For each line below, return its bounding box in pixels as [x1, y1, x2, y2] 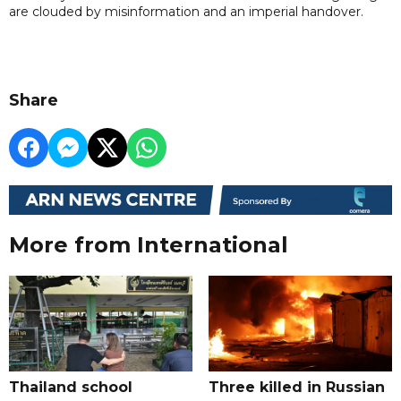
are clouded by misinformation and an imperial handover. [9, 3, 363, 20]
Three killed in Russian [208, 379, 385, 397]
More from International [9, 232, 288, 259]
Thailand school [9, 379, 132, 397]
